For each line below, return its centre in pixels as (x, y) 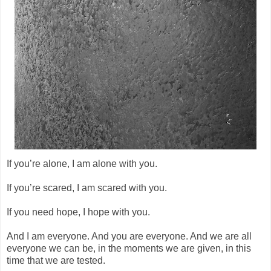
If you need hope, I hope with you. (78, 212)
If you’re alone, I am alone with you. (82, 163)
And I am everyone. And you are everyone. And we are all (129, 236)
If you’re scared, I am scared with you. (87, 188)
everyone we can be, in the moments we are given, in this (129, 248)
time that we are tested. (56, 260)
